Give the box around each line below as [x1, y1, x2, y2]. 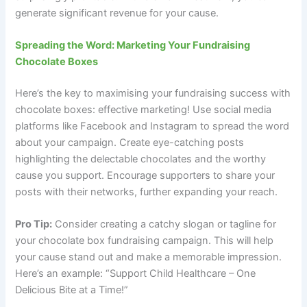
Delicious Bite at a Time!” [15, 284, 129, 297]
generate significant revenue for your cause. [15, 6, 219, 19]
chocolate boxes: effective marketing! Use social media [15, 103, 272, 116]
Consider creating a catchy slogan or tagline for [52, 218, 277, 231]
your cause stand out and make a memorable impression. [15, 251, 282, 264]
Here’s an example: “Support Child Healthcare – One [15, 267, 256, 280]
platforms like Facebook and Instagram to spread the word [15, 119, 290, 132]
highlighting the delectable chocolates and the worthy [15, 152, 267, 165]
